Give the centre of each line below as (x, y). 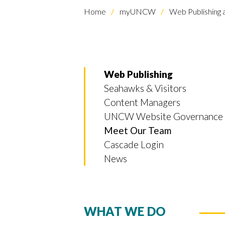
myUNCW (137, 11)
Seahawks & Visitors (145, 88)
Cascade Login (134, 144)
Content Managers (142, 102)
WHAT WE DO (125, 211)
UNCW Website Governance (163, 116)
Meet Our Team (138, 130)
